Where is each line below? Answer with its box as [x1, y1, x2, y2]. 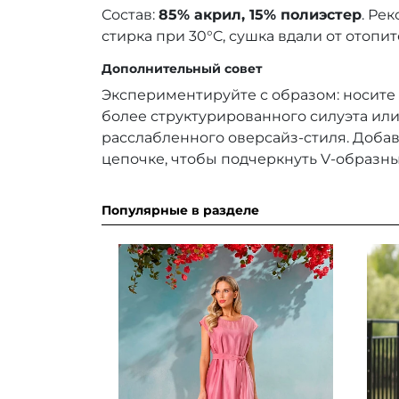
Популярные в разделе [102, 201, 259, 218]
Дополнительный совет [102, 60, 262, 77]
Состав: [102, 5, 159, 23]
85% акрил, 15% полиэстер [159, 5, 362, 23]
